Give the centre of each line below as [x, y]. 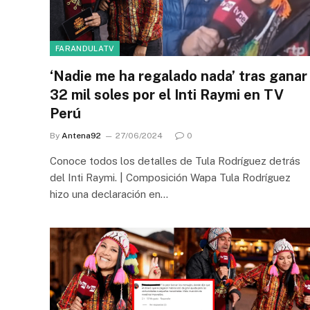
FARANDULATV [85, 48]
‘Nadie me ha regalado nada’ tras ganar [179, 76]
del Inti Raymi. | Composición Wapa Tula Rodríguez [170, 177]
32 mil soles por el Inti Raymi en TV [167, 94]
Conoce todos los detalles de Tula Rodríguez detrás [175, 161]
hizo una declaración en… [109, 194]
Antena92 [81, 135]
